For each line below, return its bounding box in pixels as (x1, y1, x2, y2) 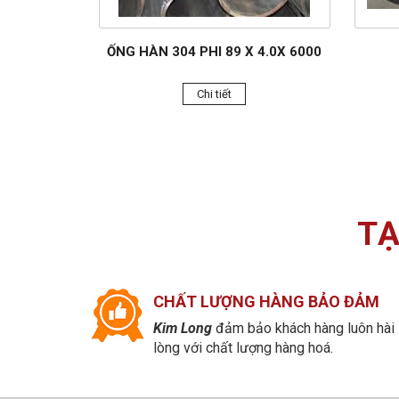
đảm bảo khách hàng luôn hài (212, 319, 395, 337)
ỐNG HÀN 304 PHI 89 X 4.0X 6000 (107, 43, 322, 60)
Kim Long (153, 319, 212, 337)
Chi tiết (197, 86, 232, 101)
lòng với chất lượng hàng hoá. (153, 338, 333, 356)
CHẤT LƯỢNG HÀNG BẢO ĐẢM (153, 291, 379, 311)
